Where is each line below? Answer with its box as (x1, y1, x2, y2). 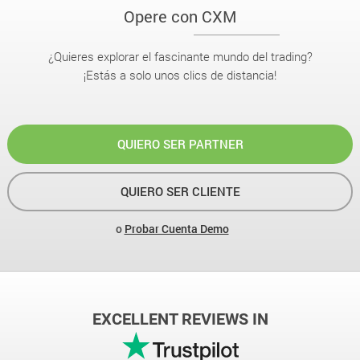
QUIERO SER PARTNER (117, 136, 243, 152)
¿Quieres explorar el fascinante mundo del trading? (47, 48, 313, 64)
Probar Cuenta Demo (124, 221, 229, 236)
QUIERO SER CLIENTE (120, 183, 240, 199)
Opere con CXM (123, 6, 237, 27)
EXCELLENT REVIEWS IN (92, 309, 268, 329)
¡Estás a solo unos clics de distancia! (84, 67, 276, 83)
